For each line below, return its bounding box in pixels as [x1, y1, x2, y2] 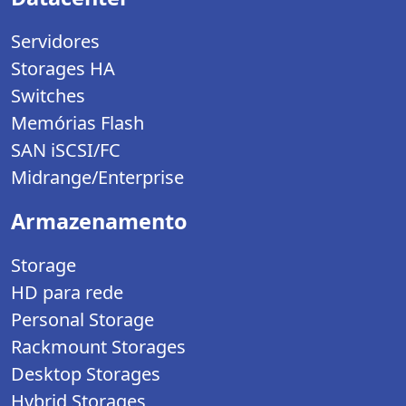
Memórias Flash [11, 111, 144, 136]
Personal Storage [11, 307, 154, 333]
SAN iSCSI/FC [11, 138, 121, 163]
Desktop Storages [11, 362, 160, 387]
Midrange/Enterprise [11, 165, 184, 190]
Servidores [11, 29, 100, 54]
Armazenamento [11, 207, 188, 237]
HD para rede [11, 280, 123, 305]
